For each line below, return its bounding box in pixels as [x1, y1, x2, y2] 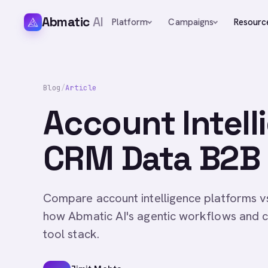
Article [65, 83, 97, 93]
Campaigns [168, 16, 214, 28]
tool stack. [43, 226, 99, 242]
